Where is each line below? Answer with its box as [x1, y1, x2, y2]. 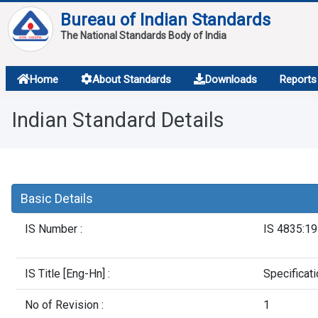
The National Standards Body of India [60, 30, 226, 41]
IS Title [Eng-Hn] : [25, 267, 110, 280]
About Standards [92, 73, 171, 86]
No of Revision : [25, 298, 104, 312]
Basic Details [20, 191, 93, 206]
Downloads [204, 73, 257, 86]
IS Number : [25, 222, 82, 236]
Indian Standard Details [11, 108, 224, 132]
